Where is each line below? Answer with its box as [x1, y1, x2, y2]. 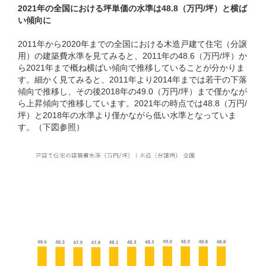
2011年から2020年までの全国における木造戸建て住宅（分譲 [18, 39, 247, 49]
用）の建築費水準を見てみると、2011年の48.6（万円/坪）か [18, 50, 247, 61]
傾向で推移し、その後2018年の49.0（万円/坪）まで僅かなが [18, 86, 247, 96]
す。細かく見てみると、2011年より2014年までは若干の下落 [18, 74, 247, 84]
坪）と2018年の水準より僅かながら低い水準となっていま [18, 110, 236, 120]
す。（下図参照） [18, 122, 84, 132]
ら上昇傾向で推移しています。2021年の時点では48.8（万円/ [18, 98, 247, 108]
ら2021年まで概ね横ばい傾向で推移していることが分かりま [18, 62, 245, 72]
